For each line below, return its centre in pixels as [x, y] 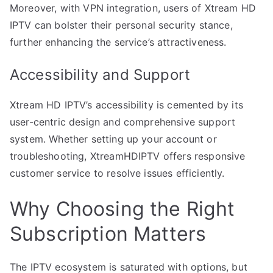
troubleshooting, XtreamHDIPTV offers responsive [128, 156]
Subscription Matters [108, 233]
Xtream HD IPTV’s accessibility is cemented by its [126, 105]
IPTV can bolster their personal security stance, [121, 25]
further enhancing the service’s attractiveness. [118, 42]
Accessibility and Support [100, 74]
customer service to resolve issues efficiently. [117, 173]
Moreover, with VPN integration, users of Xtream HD [133, 8]
